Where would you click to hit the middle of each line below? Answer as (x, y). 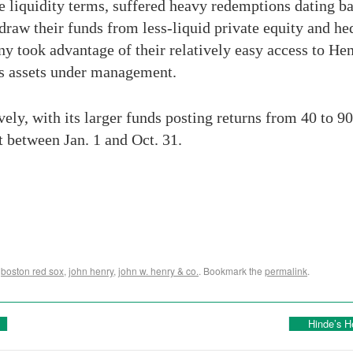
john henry (91, 271)
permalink (286, 271)
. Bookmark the (232, 271)
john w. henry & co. (158, 271)
